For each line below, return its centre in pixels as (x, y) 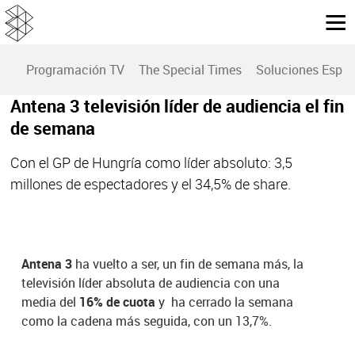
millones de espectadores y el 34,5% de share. (150, 184)
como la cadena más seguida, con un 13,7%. (147, 321)
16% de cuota (118, 302)
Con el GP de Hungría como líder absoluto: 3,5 (151, 163)
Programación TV (75, 70)
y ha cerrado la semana (225, 302)
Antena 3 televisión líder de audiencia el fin (177, 106)
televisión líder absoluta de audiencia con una (151, 283)
